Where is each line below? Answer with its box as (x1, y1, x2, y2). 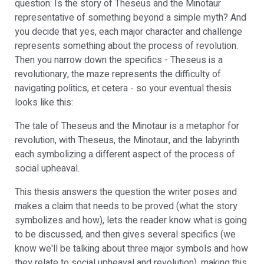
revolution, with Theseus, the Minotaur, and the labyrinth (15, 133, 239, 147)
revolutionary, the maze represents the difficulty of (15, 67, 221, 81)
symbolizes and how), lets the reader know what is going (15, 213, 247, 227)
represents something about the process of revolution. (15, 39, 238, 53)
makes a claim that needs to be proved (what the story (15, 199, 237, 213)
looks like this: (15, 95, 73, 110)
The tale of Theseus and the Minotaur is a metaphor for (15, 119, 239, 133)
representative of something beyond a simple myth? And (15, 11, 246, 25)
